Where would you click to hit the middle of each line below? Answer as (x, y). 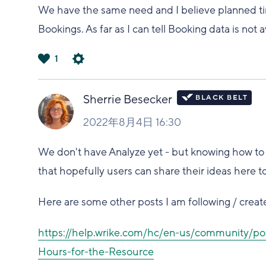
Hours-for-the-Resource (96, 251)
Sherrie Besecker (128, 99)
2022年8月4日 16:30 (132, 122)
